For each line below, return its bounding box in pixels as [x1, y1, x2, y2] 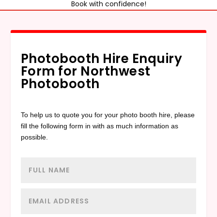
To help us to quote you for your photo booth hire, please [20, 111, 195, 119]
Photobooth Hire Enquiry [20, 50, 183, 68]
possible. [20, 133, 48, 141]
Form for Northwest [20, 62, 151, 80]
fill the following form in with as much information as [20, 122, 178, 130]
